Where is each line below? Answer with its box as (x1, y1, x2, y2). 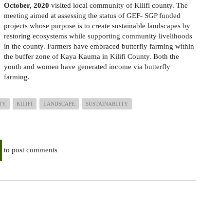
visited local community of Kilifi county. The (49, 1, 188, 9)
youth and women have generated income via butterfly (4, 63, 170, 71)
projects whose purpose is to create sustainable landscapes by (4, 22, 190, 30)
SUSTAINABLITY (86, 101, 128, 107)
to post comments (2, 146, 57, 154)
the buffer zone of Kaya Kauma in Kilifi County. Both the (4, 53, 179, 60)
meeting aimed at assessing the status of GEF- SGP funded (4, 12, 181, 19)
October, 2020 (4, 1, 49, 9)
